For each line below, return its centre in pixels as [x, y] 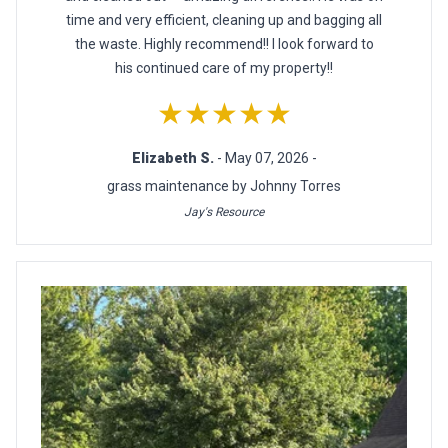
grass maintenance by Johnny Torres [224, 186]
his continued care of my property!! [224, 68]
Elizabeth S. [174, 158]
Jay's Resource [224, 212]
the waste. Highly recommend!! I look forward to [224, 44]
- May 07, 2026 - [266, 158]
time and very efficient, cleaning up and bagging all [224, 20]
